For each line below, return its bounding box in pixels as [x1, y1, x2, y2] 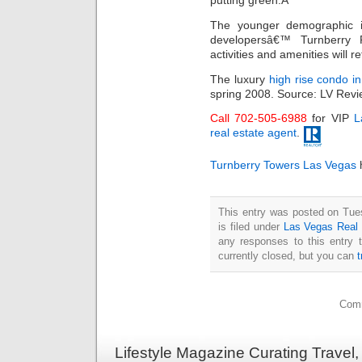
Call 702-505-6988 [210, 112, 308, 125]
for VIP [307, 112, 354, 125]
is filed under [218, 220, 284, 233]
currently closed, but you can [218, 249, 357, 262]
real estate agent [210, 126, 297, 140]
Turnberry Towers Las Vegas [210, 158, 356, 171]
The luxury [210, 72, 269, 86]
